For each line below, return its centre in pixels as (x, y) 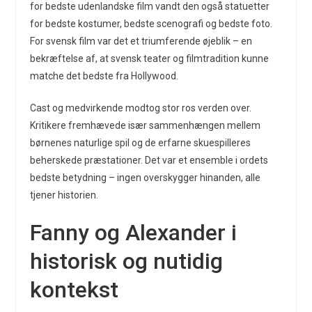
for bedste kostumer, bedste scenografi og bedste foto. (151, 24)
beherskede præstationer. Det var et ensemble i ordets (149, 160)
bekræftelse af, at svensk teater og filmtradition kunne (149, 58)
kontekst (74, 290)
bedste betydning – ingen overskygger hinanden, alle (145, 178)
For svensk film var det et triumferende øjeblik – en (141, 41)
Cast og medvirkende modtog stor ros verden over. (140, 108)
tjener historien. (64, 195)
